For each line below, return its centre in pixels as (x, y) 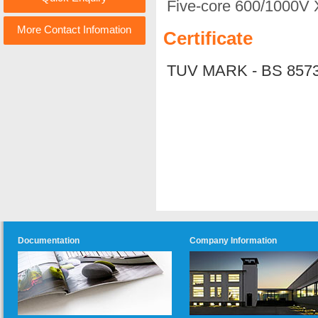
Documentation (49, 241)
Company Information (233, 241)
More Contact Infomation (75, 29)
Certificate (208, 38)
